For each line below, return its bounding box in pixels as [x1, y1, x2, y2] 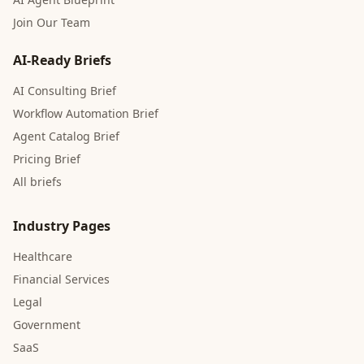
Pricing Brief [13, 151, 80, 167]
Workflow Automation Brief [13, 106, 158, 121]
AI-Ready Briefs [13, 51, 111, 69]
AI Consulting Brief [13, 83, 116, 98]
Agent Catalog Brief [13, 128, 119, 144]
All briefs [13, 174, 62, 189]
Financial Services [13, 271, 110, 287]
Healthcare [13, 249, 72, 264]
